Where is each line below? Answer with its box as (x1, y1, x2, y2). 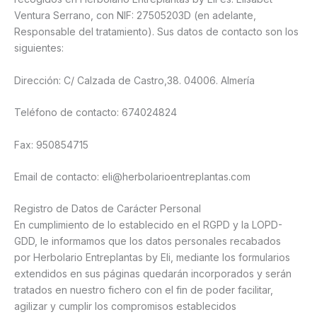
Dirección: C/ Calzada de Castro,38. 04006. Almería (14, 74, 255, 86)
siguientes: (14, 42, 64, 54)
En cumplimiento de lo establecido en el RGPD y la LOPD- (14, 219, 282, 231)
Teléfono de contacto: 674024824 (14, 106, 177, 119)
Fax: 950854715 (14, 138, 88, 151)
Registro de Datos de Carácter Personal (14, 202, 201, 215)
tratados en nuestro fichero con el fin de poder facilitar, (14, 284, 273, 296)
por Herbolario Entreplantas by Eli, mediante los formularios (14, 251, 290, 264)
